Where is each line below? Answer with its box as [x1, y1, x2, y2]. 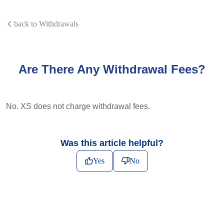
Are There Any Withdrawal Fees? [18, 62, 205, 76]
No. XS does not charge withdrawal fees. [6, 102, 150, 110]
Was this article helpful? [60, 136, 163, 150]
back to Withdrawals [14, 19, 78, 28]
